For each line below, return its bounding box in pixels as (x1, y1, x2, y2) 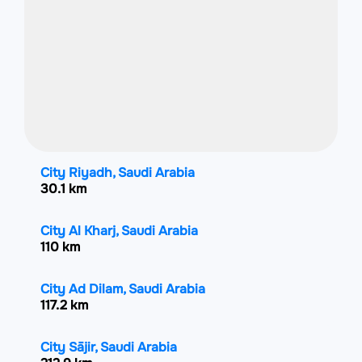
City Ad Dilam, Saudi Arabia (40, 280, 205, 298)
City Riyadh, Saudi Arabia (40, 164, 195, 182)
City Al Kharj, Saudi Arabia (40, 222, 198, 240)
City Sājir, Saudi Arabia (40, 339, 177, 356)
